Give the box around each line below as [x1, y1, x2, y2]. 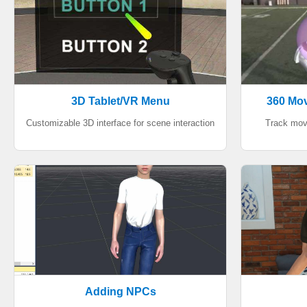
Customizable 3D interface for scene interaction [26, 118, 214, 128]
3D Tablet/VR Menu [71, 95, 170, 107]
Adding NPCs [84, 286, 156, 297]
